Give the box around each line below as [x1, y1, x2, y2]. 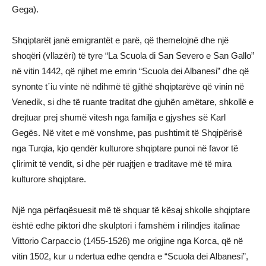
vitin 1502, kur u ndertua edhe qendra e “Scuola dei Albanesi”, [12, 251, 248, 261]
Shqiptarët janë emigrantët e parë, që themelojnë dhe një [12, 34, 229, 45]
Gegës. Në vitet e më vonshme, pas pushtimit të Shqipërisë [12, 127, 242, 138]
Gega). [12, 4, 39, 14]
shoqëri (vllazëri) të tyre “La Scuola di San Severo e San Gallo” [12, 50, 254, 61]
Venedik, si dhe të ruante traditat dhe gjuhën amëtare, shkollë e [12, 96, 254, 107]
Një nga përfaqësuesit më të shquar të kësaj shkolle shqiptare [12, 204, 250, 215]
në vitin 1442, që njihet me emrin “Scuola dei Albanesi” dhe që [12, 65, 249, 76]
